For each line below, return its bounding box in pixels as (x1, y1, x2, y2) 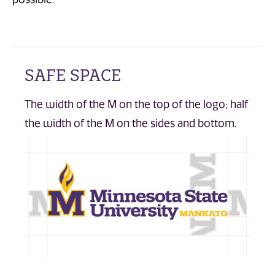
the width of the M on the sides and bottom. (25, 117, 237, 130)
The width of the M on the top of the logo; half (25, 98, 248, 110)
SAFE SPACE (25, 65, 121, 86)
